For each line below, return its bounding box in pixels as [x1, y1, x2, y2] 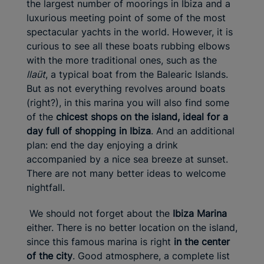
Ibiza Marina [173, 207, 227, 220]
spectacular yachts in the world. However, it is [27, 26, 233, 38]
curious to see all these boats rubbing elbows [27, 40, 230, 52]
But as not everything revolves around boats [27, 82, 225, 95]
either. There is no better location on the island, [27, 222, 237, 234]
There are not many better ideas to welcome [27, 167, 226, 180]
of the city [27, 250, 72, 262]
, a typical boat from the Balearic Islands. [45, 68, 228, 81]
